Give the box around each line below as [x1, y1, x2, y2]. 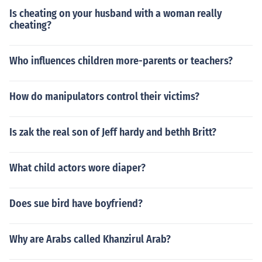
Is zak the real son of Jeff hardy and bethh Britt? [9, 126, 216, 139]
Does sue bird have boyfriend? [9, 197, 143, 210]
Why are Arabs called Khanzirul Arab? [9, 233, 171, 246]
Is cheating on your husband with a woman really [9, 7, 222, 20]
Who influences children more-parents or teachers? [9, 54, 233, 67]
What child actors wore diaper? [9, 161, 146, 174]
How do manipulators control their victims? [9, 90, 199, 103]
